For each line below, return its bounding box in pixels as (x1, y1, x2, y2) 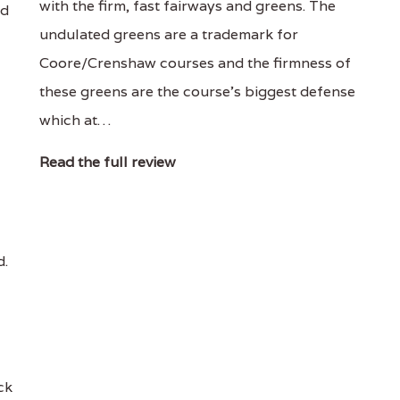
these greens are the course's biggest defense (38, 82, 355, 101)
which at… (38, 111, 111, 129)
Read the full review (38, 153, 176, 171)
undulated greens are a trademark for (38, 25, 298, 44)
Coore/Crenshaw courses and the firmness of (38, 54, 351, 72)
